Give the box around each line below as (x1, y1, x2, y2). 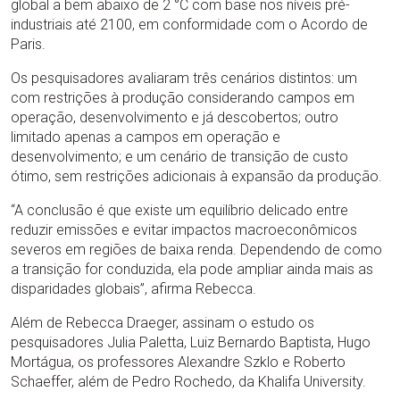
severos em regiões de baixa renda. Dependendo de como (11, 240, 382, 258)
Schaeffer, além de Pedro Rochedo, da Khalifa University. (11, 372, 366, 390)
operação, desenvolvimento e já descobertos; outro (11, 108, 338, 126)
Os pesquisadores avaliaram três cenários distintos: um (11, 69, 357, 87)
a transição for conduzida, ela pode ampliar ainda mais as (11, 260, 373, 278)
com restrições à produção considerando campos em (11, 88, 354, 106)
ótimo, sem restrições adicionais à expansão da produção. (11, 167, 386, 185)
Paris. (11, 35, 46, 53)
